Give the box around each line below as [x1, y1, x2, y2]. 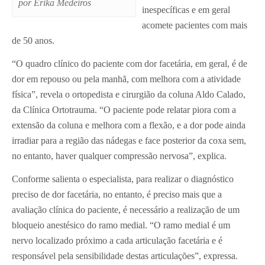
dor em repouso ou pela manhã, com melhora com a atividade [12, 74, 241, 85]
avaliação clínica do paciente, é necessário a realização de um [12, 205, 240, 215]
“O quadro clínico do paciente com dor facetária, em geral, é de [12, 59, 247, 69]
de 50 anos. [12, 35, 54, 46]
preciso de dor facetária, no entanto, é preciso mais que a [12, 189, 222, 200]
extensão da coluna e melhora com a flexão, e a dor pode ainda [12, 120, 245, 131]
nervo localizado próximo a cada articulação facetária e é [12, 235, 222, 246]
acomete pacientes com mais [142, 20, 247, 31]
